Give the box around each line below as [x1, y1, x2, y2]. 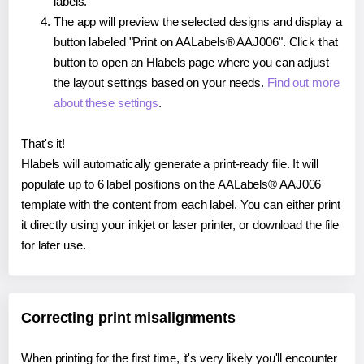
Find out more [266, 75, 340, 89]
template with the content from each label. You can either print [21, 197, 340, 211]
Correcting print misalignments [21, 309, 236, 326]
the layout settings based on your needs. [54, 75, 267, 89]
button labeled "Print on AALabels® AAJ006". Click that [54, 34, 338, 49]
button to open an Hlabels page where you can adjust [54, 54, 329, 69]
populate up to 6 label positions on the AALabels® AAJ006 [21, 176, 322, 191]
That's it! [21, 136, 65, 150]
